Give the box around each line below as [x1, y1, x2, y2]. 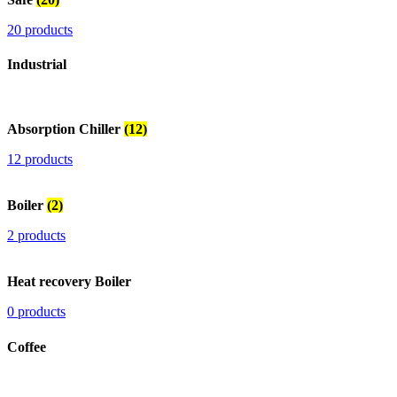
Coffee [7, 339, 46, 354]
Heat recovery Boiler [7, 274, 131, 290]
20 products [7, 21, 73, 37]
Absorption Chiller [7, 121, 124, 137]
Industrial [7, 57, 66, 73]
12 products [7, 152, 73, 167]
